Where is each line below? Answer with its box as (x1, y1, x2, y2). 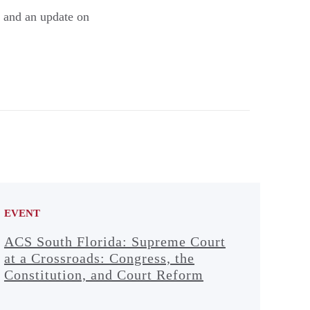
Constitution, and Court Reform (3, 266, 203, 282)
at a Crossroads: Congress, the (3, 250, 194, 266)
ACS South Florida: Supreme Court (3, 233, 226, 249)
